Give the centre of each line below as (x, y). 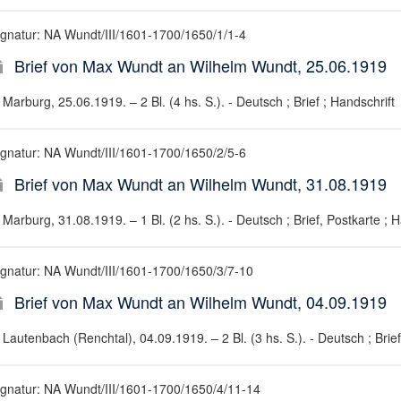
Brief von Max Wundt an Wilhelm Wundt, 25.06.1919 (200, 65)
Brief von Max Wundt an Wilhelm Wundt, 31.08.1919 (200, 183)
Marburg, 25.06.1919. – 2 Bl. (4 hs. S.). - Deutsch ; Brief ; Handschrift (198, 101)
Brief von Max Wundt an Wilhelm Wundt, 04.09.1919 (200, 302)
